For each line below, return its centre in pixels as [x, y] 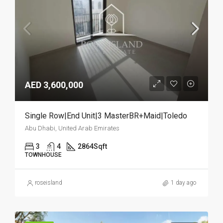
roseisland [49, 183]
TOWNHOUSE [43, 155]
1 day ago [183, 183]
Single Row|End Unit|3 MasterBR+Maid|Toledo [106, 116]
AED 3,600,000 [54, 85]
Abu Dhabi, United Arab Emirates [72, 128]
